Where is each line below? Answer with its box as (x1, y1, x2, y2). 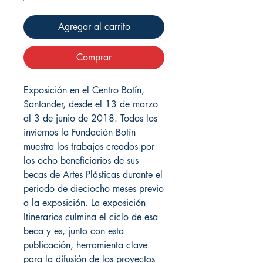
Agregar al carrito (58, 20, 130, 33)
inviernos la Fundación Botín (23, 126, 136, 139)
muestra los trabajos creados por (23, 140, 154, 153)
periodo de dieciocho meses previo (23, 182, 164, 195)
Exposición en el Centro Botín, (23, 83, 144, 96)
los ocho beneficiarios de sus (23, 154, 139, 167)
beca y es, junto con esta (23, 224, 124, 237)
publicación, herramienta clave (23, 238, 147, 251)
